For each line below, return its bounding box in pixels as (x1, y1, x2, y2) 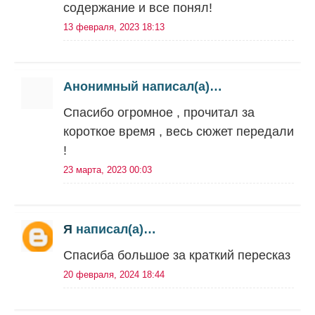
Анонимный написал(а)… (63, 79, 222, 94)
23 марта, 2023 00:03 (63, 165, 152, 175)
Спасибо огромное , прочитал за (63, 105, 255, 120)
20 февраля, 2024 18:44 (63, 269, 165, 280)
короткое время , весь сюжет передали (63, 124, 294, 139)
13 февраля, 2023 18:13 (63, 22, 165, 32)
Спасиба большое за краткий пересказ (63, 248, 290, 262)
